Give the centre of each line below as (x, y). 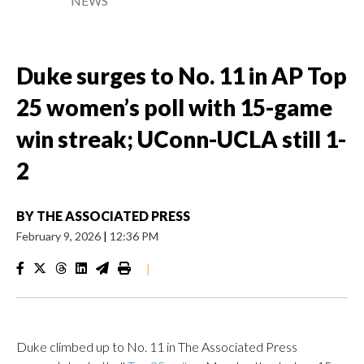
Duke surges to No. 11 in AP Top (182, 76)
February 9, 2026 (60, 236)
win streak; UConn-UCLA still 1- (181, 139)
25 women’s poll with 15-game (174, 107)
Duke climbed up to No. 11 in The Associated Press (157, 347)
